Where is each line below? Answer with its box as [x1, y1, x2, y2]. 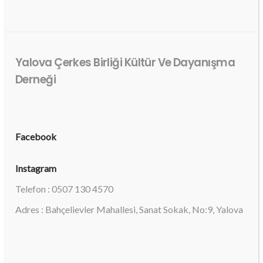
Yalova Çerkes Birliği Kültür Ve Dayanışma [15, 54, 235, 70]
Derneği [15, 71, 56, 87]
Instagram [15, 162, 56, 174]
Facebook [15, 130, 56, 142]
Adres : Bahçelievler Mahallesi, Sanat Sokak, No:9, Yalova [15, 203, 243, 215]
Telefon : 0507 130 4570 [15, 183, 113, 194]
